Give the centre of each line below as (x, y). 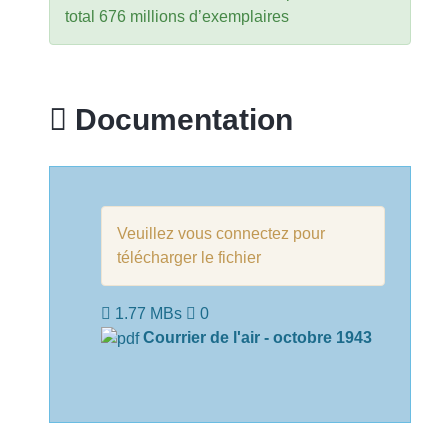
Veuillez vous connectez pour (221, 233)
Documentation (180, 118)
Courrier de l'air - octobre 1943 (257, 337)
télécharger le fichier (189, 257)
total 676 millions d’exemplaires (177, 16)
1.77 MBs (148, 313)
